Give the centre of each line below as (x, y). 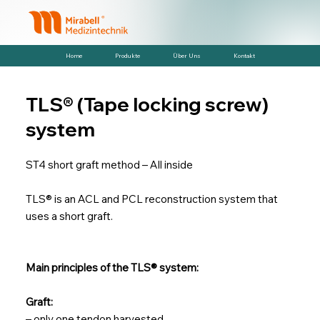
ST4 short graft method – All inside (109, 164)
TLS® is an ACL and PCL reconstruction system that (151, 199)
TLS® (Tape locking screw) (147, 104)
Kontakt (244, 56)
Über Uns (186, 56)
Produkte (127, 56)
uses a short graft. (69, 216)
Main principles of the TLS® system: (112, 267)
